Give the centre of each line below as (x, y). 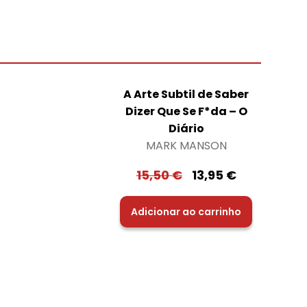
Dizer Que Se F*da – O (186, 111)
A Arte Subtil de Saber (186, 94)
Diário (186, 128)
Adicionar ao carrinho (186, 211)
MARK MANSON (186, 145)
